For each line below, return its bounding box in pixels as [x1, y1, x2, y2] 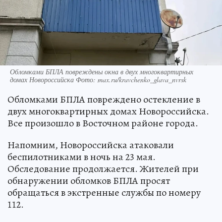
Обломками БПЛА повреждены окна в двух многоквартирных [10, 67, 193, 77]
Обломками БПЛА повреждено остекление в [7, 93, 200, 107]
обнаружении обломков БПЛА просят [7, 174, 170, 188]
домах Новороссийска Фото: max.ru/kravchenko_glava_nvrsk [10, 75, 186, 85]
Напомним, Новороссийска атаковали [7, 138, 174, 152]
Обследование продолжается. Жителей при [7, 162, 199, 176]
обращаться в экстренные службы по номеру [7, 186, 201, 200]
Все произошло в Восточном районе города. [7, 116, 198, 130]
